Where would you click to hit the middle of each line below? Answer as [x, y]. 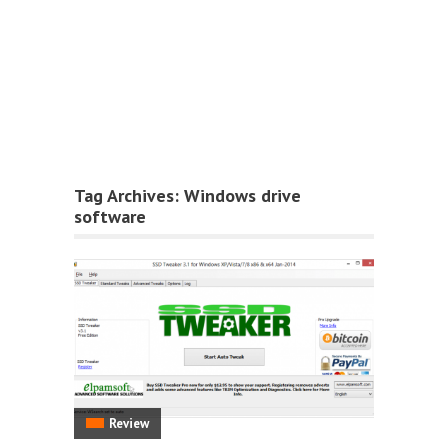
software [110, 216]
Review [129, 423]
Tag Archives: [129, 195]
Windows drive [242, 195]
